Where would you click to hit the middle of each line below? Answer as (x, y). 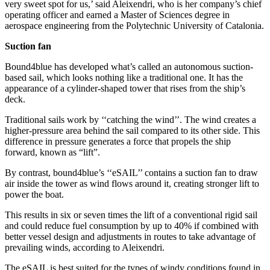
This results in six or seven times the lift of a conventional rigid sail (131, 215)
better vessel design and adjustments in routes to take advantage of (130, 236)
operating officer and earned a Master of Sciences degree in (117, 14)
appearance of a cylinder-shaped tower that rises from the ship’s (125, 88)
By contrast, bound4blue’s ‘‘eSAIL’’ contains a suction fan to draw (131, 172)
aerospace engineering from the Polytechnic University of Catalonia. (134, 25)
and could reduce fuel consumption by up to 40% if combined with (132, 225)
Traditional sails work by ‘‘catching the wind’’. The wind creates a (130, 119)
